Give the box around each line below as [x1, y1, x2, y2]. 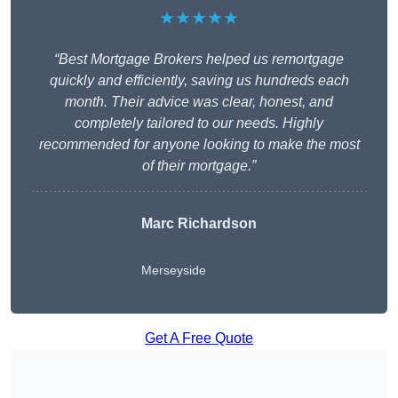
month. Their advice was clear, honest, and [65, 94, 333, 110]
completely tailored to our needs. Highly [75, 115, 323, 131]
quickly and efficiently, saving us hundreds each [49, 73, 349, 89]
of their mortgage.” [142, 158, 256, 174]
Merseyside [141, 263, 206, 278]
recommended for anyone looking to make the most [38, 137, 360, 153]
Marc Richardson [141, 216, 257, 232]
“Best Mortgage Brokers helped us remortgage [54, 52, 344, 68]
